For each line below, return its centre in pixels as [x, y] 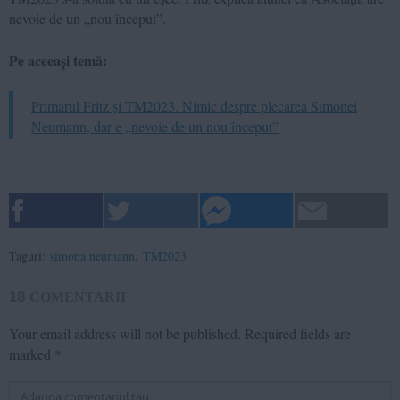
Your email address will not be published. [125, 333]
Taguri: [27, 255]
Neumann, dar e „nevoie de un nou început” [155, 126]
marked [32, 354]
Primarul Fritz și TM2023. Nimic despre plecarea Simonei [194, 105]
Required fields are [298, 333]
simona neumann [92, 255]
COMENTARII [78, 296]
